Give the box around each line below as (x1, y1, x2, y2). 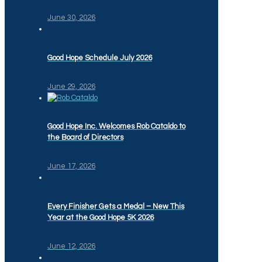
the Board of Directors (47, 133, 123, 142)
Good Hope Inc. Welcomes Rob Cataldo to (47, 122, 185, 131)
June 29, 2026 (47, 82, 95, 91)
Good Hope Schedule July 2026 (47, 53, 152, 62)
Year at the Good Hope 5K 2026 (47, 213, 154, 222)
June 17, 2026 (47, 162, 95, 171)
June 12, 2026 (47, 242, 95, 250)
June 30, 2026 (47, 13, 95, 22)
